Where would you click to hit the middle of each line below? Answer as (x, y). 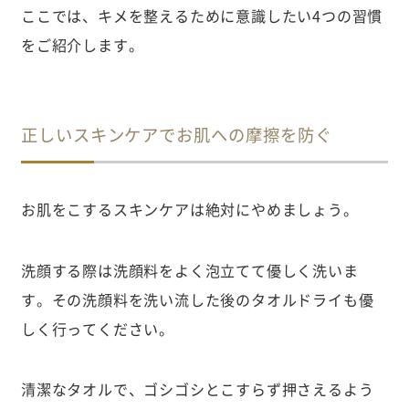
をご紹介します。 (82, 45)
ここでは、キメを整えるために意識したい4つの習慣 (202, 16)
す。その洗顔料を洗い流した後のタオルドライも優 (197, 299)
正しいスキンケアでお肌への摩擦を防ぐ (176, 134)
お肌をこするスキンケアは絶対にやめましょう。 (189, 210)
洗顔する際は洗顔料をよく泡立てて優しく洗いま (189, 270)
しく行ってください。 (98, 328)
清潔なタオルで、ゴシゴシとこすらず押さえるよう (197, 389)
